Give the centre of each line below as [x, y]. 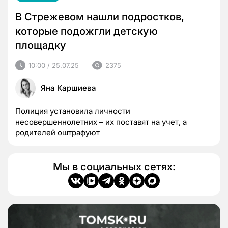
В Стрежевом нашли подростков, [100, 17]
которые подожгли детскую [87, 31]
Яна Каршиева [68, 88]
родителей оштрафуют [58, 133]
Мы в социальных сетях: [114, 167]
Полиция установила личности [73, 111]
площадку [42, 45]
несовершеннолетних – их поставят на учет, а [101, 122]
